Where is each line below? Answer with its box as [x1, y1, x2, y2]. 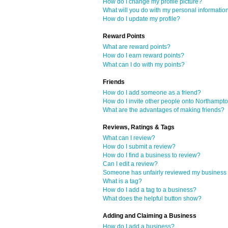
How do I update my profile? [103, 15, 180, 23]
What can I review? [103, 134, 155, 141]
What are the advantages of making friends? [103, 106, 224, 113]
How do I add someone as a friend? [103, 89, 201, 96]
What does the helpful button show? [103, 195, 202, 203]
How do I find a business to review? [103, 151, 201, 159]
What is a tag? [103, 178, 142, 185]
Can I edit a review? [103, 160, 158, 167]
